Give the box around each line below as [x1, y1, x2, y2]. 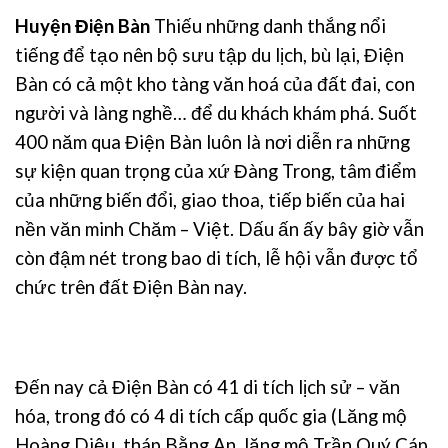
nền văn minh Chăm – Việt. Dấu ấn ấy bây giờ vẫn [15, 218, 424, 241]
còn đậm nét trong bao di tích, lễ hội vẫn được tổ [15, 247, 418, 270]
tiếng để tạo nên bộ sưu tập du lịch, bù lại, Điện [15, 44, 404, 67]
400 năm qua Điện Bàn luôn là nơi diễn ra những [15, 131, 410, 154]
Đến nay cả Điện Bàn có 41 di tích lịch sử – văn [15, 375, 400, 398]
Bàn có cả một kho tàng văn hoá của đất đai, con [15, 73, 415, 96]
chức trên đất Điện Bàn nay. [15, 276, 247, 299]
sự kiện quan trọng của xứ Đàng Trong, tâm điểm [15, 160, 416, 183]
